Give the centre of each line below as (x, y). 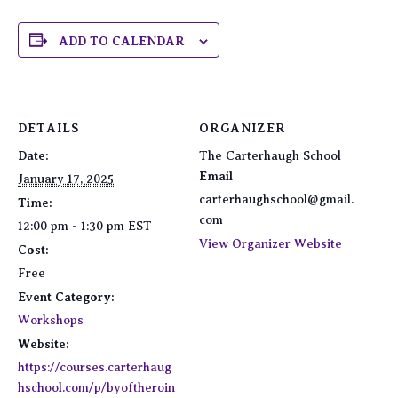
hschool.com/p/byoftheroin (96, 387)
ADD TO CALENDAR (122, 41)
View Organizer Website (271, 243)
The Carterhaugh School (270, 155)
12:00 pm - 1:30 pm (73, 226)
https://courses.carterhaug (95, 367)
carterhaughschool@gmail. (276, 199)
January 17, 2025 (66, 179)
